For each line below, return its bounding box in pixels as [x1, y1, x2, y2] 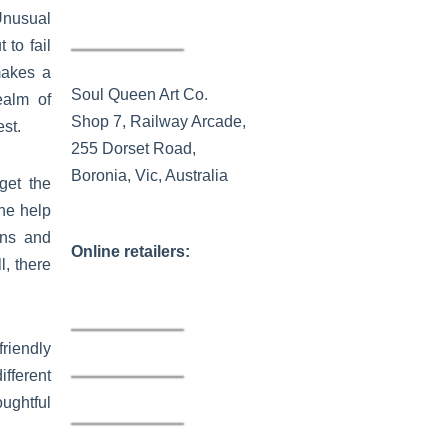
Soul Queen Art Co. [71, 86, 208, 103]
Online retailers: [71, 243, 190, 260]
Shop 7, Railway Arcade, [71, 113, 246, 130]
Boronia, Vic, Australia [71, 167, 228, 184]
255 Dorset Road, [71, 140, 196, 157]
